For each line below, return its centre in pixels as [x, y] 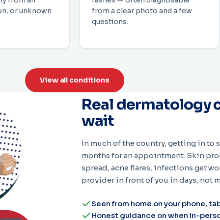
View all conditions [75, 80]
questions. [110, 22]
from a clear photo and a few [142, 11]
